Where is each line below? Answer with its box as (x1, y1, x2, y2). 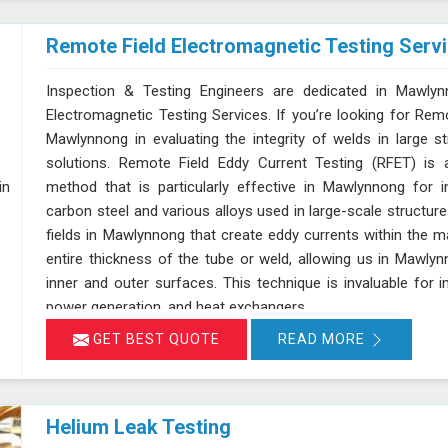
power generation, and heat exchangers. (46, 298, 309, 317)
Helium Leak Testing (46, 415, 232, 439)
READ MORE (278, 331, 370, 348)
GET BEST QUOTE (89, 331, 221, 348)
